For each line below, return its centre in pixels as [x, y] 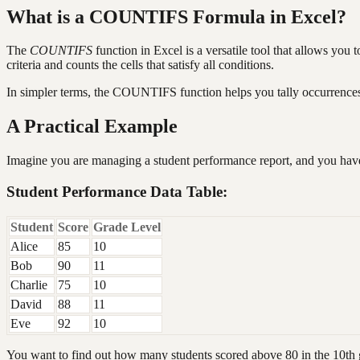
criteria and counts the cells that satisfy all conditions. [140, 65]
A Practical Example [92, 127]
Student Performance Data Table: [117, 191]
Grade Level [127, 227]
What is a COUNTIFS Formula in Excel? [176, 16]
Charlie [29, 284]
